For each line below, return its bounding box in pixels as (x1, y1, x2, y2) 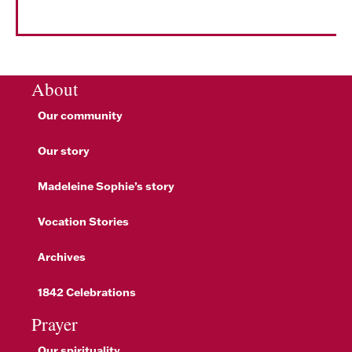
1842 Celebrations (38, 284, 136, 299)
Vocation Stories (38, 214, 129, 229)
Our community (38, 108, 123, 123)
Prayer (31, 312, 78, 335)
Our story (38, 143, 90, 158)
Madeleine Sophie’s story (38, 178, 174, 193)
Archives (38, 249, 86, 264)
